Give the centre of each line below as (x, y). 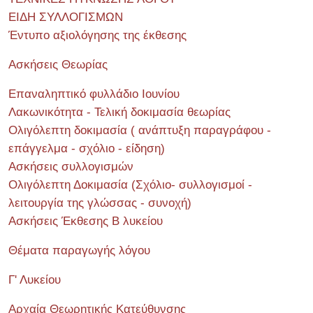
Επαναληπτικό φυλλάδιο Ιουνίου (94, 94)
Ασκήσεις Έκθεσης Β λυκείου (86, 221)
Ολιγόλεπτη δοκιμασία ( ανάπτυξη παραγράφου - (140, 130)
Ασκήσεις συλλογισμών (71, 166)
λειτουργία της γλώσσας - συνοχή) (100, 203)
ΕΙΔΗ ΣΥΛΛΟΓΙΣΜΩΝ (66, 17)
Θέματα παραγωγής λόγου (79, 250)
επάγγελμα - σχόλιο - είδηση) (87, 148)
